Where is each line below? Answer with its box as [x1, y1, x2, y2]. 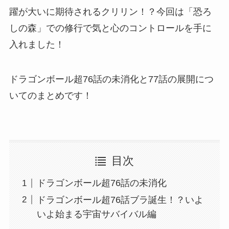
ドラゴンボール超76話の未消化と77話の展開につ [9, 74, 214, 84]
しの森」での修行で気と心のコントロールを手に [9, 22, 212, 33]
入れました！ [9, 39, 64, 50]
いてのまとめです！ [9, 90, 92, 101]
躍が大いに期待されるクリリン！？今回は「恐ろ [9, 6, 212, 17]
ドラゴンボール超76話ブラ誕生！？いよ [36, 194, 203, 205]
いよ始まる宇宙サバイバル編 [36, 209, 156, 219]
